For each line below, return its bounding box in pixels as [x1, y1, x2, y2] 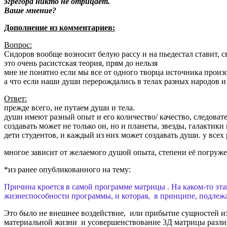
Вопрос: [4, 40, 32, 49]
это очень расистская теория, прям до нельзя [4, 58, 158, 67]
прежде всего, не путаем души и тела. [4, 103, 135, 112]
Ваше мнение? [4, 6, 56, 15]
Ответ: [4, 94, 27, 103]
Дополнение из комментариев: [4, 23, 115, 32]
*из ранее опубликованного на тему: [4, 165, 131, 174]
